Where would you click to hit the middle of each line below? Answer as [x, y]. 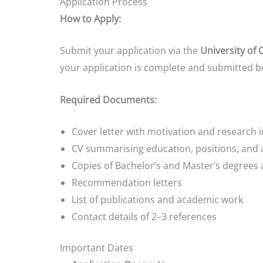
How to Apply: [90, 18]
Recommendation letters [127, 183]
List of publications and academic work [157, 200]
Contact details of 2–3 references [144, 217]
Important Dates [97, 248]
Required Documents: [108, 100]
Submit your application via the [130, 51]
